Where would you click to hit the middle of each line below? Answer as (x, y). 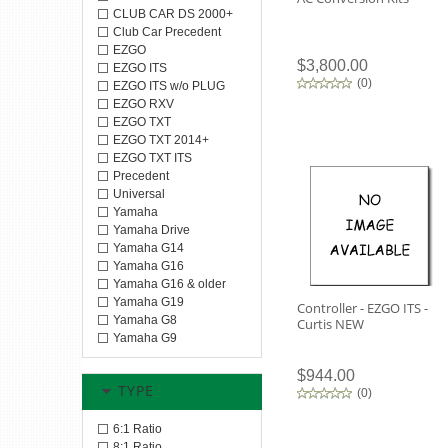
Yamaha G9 (145, 338)
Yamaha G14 (148, 248)
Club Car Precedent (167, 32)
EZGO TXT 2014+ (161, 140)
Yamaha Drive (151, 230)
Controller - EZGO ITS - (362, 308)
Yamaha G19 (148, 302)
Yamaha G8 (145, 320)
